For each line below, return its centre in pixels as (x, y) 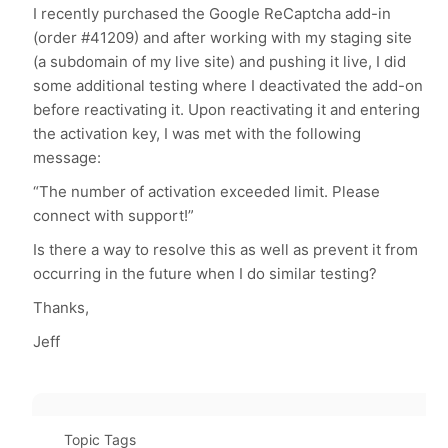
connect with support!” (114, 215)
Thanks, (61, 307)
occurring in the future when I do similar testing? (205, 273)
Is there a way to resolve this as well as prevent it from (226, 249)
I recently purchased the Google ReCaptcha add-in (212, 13)
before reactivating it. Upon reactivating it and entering (227, 109)
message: (67, 157)
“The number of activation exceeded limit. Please (207, 191)
